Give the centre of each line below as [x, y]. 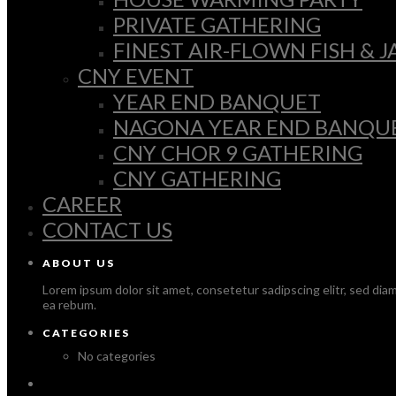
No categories [117, 355]
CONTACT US [107, 229]
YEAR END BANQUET [217, 101]
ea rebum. [69, 305]
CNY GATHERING [197, 178]
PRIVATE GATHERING [217, 24]
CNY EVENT [136, 76]
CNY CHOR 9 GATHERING [238, 152]
